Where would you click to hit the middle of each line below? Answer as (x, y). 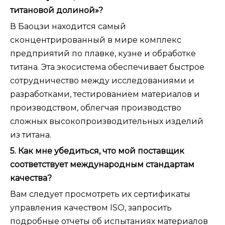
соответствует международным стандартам (102, 165)
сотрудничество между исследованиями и (102, 81)
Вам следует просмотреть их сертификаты (100, 194)
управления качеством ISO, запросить (91, 208)
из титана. (31, 135)
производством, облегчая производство (96, 108)
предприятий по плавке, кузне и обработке (103, 54)
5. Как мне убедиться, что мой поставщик (97, 151)
